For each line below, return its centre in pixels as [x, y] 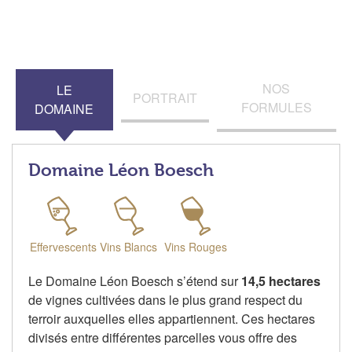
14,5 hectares [281, 281]
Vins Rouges [195, 247]
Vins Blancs [128, 247]
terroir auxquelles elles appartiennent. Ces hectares [172, 319]
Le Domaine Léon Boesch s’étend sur [135, 281]
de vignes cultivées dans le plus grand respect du [165, 300]
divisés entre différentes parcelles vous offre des [163, 338]
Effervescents [63, 247]
